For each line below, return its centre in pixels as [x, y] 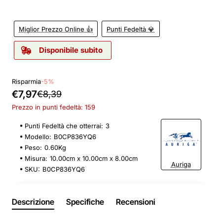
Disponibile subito [71, 50]
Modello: [38, 136]
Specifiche [85, 202]
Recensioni [136, 202]
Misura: [36, 158]
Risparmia [26, 81]
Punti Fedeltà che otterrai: [64, 126]
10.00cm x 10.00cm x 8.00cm [94, 158]
